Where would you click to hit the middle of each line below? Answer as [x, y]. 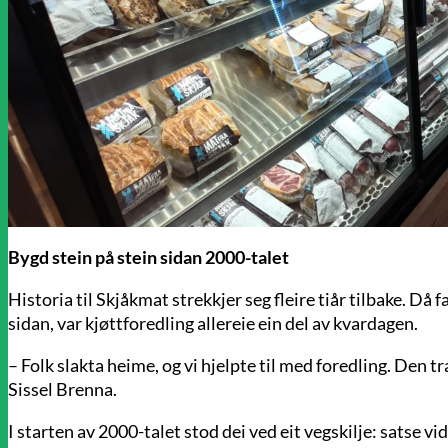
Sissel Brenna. [62, 389]
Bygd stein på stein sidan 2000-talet [148, 257]
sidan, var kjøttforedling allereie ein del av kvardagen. [213, 323]
